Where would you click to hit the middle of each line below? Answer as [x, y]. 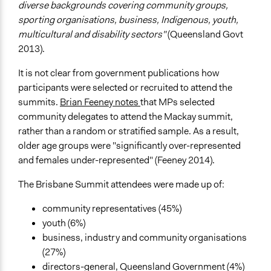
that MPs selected [178, 102]
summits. [39, 102]
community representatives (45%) [112, 209]
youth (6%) [64, 223]
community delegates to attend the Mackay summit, [126, 117]
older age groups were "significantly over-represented [129, 146]
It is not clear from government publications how [119, 73]
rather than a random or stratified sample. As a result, [129, 131]
